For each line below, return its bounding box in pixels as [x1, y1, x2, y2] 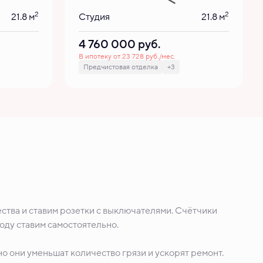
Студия [79, 11, 110, 23]
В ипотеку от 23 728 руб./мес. [79, 52, 176, 61]
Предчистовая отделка [83, 62, 158, 72]
